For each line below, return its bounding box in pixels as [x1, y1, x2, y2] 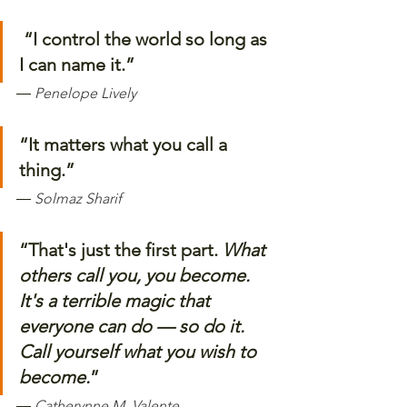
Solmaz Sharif [35, 190, 122, 207]
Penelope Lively [35, 84, 136, 102]
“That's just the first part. [19, 239, 223, 261]
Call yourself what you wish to [19, 341, 261, 362]
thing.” [19, 159, 74, 181]
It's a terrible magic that [19, 290, 214, 312]
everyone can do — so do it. [19, 315, 249, 337]
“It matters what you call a [19, 134, 232, 155]
